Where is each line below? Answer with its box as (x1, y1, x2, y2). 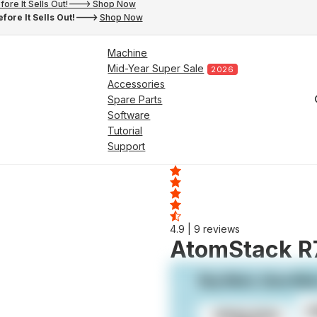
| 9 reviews (188, 223, 240, 235)
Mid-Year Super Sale (108, 62, 204, 74)
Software (108, 109, 151, 121)
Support (108, 140, 146, 152)
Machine (108, 47, 148, 59)
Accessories (108, 78, 166, 90)
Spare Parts (108, 93, 163, 105)
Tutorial (108, 125, 143, 137)
